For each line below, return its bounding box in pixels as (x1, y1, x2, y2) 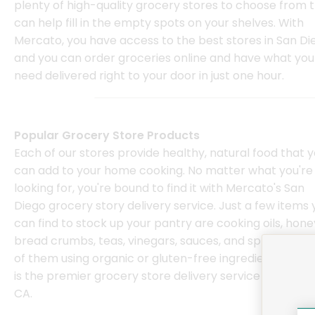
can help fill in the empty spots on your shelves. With (14, 15, 304, 32)
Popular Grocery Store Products (14, 127, 200, 144)
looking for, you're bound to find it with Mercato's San (14, 180, 304, 197)
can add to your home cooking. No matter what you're (14, 162, 313, 179)
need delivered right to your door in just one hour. (14, 67, 284, 84)
